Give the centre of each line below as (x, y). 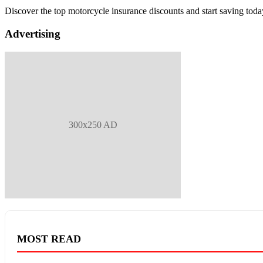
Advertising (33, 33)
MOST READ (49, 239)
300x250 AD (93, 124)
